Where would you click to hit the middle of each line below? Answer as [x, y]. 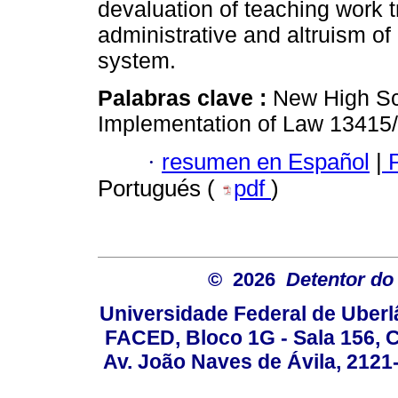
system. [137, 61]
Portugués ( [159, 188]
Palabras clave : [185, 98]
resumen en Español [266, 161]
